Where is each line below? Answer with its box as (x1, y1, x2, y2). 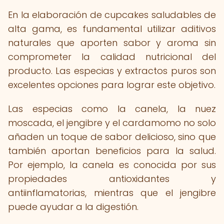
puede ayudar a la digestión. (8, 200, 138, 213)
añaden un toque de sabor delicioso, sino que (8, 130, 216, 143)
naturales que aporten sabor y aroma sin (8, 36, 216, 49)
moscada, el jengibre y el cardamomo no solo (8, 116, 216, 129)
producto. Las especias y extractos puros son (8, 64, 216, 77)
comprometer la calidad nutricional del (8, 50, 216, 63)
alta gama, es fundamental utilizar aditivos (8, 22, 216, 35)
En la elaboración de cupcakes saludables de (8, 8, 216, 21)
